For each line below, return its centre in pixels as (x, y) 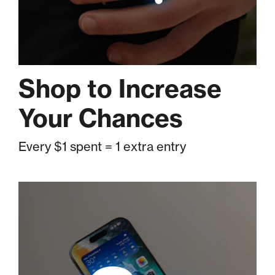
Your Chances (101, 118)
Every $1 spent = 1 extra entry (102, 147)
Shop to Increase (120, 89)
